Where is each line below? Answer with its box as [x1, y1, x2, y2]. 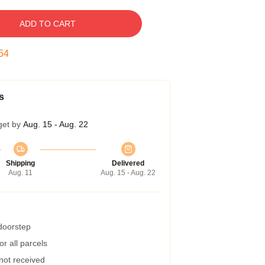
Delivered [112, 159, 144, 167]
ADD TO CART [19, 19, 76, 28]
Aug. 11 [8, 169, 33, 177]
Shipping [6, 159, 35, 167]
